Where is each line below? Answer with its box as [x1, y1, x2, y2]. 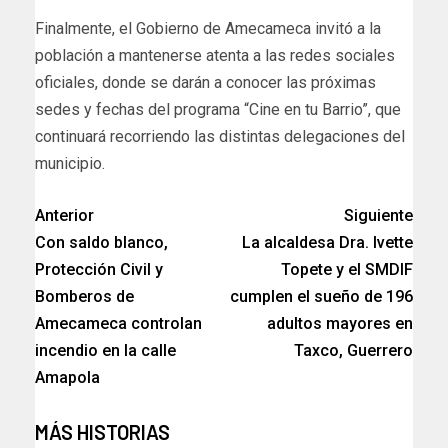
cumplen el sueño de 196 [230, 287, 413, 307]
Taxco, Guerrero [294, 341, 413, 361]
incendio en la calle [35, 341, 176, 361]
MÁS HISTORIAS [35, 420, 170, 445]
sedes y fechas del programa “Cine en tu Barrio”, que [35, 100, 401, 120]
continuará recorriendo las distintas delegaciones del [35, 127, 405, 147]
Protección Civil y [35, 260, 163, 280]
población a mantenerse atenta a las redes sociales [35, 46, 395, 66]
